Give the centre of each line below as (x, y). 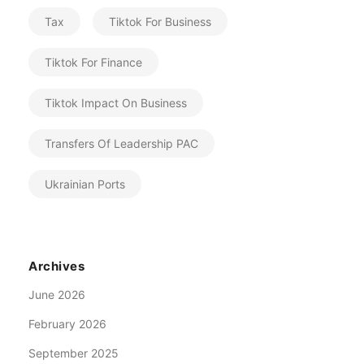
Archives (56, 266)
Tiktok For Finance (93, 62)
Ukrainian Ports (85, 184)
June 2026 (57, 295)
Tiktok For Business (160, 22)
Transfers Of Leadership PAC (121, 143)
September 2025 (74, 353)
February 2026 (67, 324)
